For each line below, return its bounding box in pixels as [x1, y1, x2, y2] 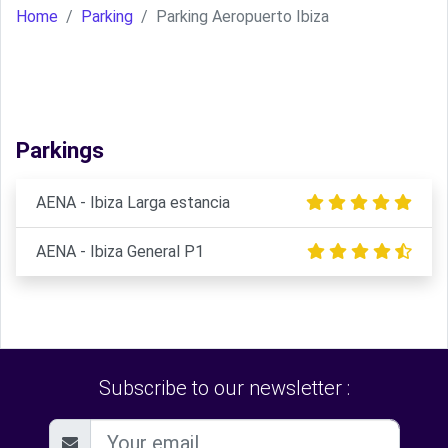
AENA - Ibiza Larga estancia [36, 193, 230, 212]
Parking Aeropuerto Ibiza [156, 7, 329, 26]
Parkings [16, 137, 104, 163]
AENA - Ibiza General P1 [36, 242, 204, 261]
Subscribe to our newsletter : [98, 376, 350, 400]
